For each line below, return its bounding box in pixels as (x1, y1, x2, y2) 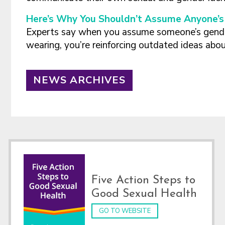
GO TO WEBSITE (99, 206, 151, 215)
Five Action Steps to (91, 175, 195, 186)
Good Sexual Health (91, 188, 197, 200)
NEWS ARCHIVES (33, 73, 126, 87)
